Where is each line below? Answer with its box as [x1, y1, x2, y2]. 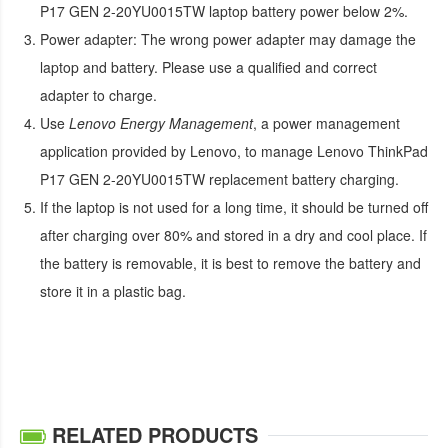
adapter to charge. [40, 84, 157, 105]
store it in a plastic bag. [40, 280, 186, 301]
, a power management [253, 112, 400, 133]
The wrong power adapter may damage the [137, 28, 416, 49]
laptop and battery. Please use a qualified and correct [40, 56, 377, 77]
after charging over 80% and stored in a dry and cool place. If [40, 224, 427, 245]
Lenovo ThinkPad [317, 140, 428, 161]
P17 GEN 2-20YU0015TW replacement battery [40, 168, 336, 189]
